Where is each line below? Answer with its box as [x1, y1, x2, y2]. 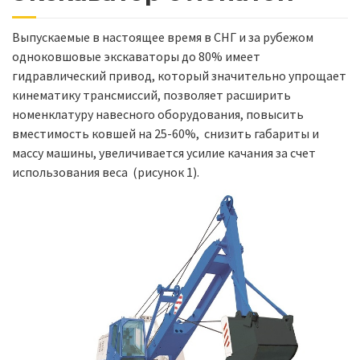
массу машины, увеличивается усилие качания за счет [12, 144, 316, 161]
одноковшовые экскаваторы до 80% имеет [12, 47, 260, 64]
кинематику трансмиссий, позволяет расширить [12, 86, 291, 103]
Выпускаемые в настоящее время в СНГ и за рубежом [12, 28, 313, 45]
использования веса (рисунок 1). [12, 163, 199, 180]
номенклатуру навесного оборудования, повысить [12, 105, 304, 122]
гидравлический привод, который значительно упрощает [12, 67, 346, 84]
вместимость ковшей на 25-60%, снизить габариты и [12, 125, 319, 141]
